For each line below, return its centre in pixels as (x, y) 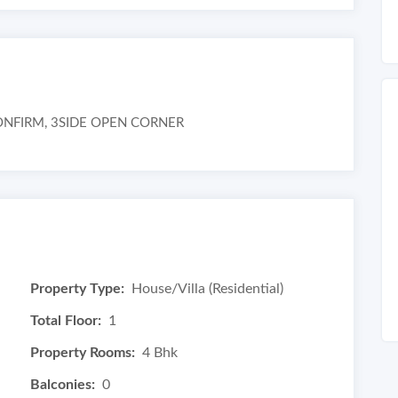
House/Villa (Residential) (207, 289)
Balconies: (63, 385)
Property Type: (77, 289)
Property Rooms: (83, 353)
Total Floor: (66, 321)
